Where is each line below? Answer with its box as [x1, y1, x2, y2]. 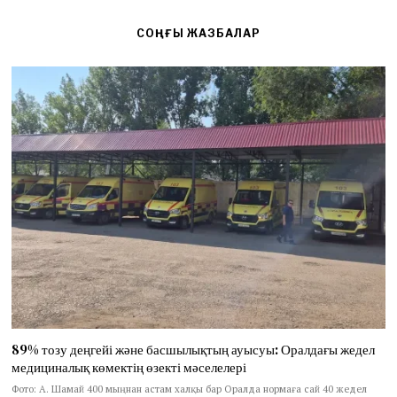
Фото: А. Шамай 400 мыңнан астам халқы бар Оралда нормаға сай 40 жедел [12, 381, 368, 395]
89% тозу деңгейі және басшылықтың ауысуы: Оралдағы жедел [12, 340, 376, 360]
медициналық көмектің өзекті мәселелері [12, 358, 247, 378]
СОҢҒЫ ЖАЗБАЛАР [136, 26, 261, 40]
